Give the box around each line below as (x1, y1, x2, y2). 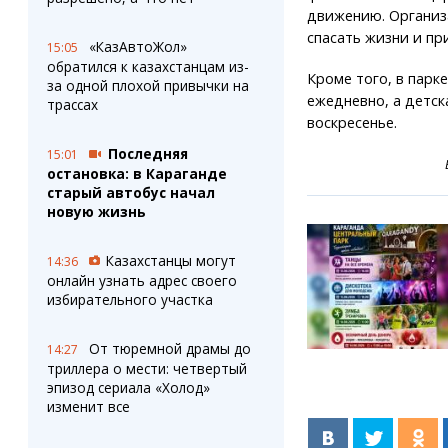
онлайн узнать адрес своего (46, 271, 237, 290)
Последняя (107, 144, 188, 163)
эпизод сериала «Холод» (46, 378, 210, 397)
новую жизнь (46, 202, 146, 221)
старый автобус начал (46, 183, 215, 202)
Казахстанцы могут (105, 251, 236, 270)
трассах (46, 95, 98, 114)
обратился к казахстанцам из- (46, 57, 249, 76)
